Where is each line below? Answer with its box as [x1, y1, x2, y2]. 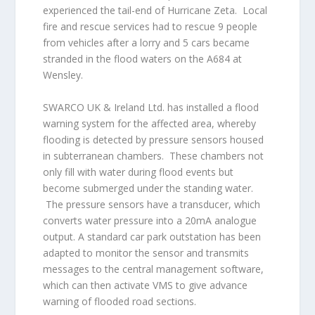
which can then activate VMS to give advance [42, 278, 247, 292]
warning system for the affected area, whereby [42, 116, 256, 130]
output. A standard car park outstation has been [42, 229, 261, 243]
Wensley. [42, 68, 83, 82]
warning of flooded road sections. [42, 294, 196, 308]
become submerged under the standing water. [42, 181, 253, 195]
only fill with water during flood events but [42, 165, 233, 179]
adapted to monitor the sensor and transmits [42, 245, 249, 259]
